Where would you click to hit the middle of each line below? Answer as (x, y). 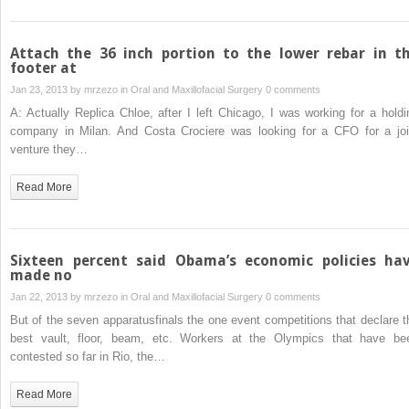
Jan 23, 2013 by (47, 89)
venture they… (49, 149)
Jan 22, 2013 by (47, 296)
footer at (43, 68)
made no (41, 275)
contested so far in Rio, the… (88, 356)
